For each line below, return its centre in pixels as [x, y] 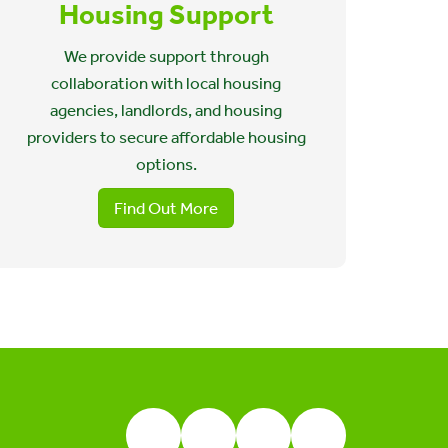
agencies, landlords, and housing [166, 110]
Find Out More [166, 208]
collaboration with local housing [166, 83]
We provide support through [166, 56]
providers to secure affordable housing [166, 137]
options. [166, 164]
